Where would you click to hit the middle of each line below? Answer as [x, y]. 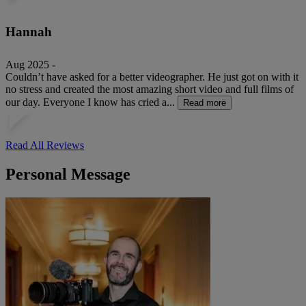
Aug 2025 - [30, 65]
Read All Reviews [45, 145]
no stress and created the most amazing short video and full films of [150, 89]
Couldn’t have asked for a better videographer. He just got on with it [152, 77]
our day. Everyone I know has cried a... [90, 102]
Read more [205, 103]
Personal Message [68, 175]
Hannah [29, 31]
